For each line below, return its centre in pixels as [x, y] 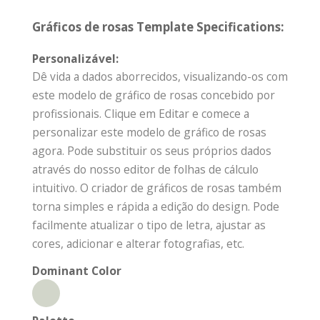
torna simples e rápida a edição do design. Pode [156, 207]
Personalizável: [75, 59]
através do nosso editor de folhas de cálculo [145, 170]
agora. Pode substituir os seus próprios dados [152, 151]
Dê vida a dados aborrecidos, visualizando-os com [160, 77]
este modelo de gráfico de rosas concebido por [154, 95]
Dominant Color [77, 271]
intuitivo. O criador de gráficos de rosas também [157, 188]
